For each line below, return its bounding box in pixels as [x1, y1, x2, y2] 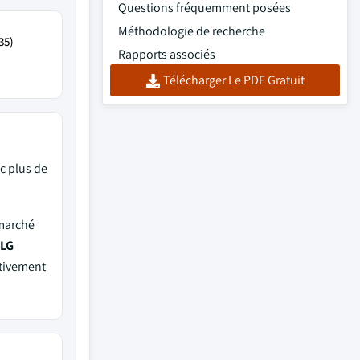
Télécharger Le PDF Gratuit [162, 72, 305, 88]
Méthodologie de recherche [118, 22, 265, 39]
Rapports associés [118, 46, 215, 63]
